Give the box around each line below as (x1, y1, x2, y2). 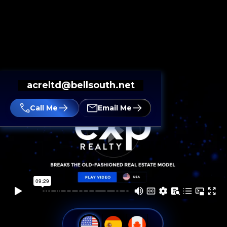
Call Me (30, 103, 58, 112)
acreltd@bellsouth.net (26, 80, 135, 91)
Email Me (98, 103, 132, 112)
